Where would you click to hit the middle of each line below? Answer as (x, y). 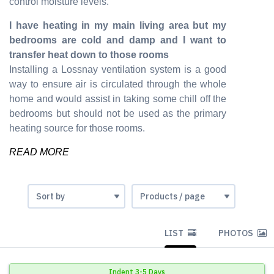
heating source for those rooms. (77, 128)
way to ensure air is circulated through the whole (118, 84)
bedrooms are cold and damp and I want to (118, 40)
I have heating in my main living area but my (118, 25)
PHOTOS (237, 233)
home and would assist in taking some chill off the (118, 99)
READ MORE (39, 152)
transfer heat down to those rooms (89, 55)
